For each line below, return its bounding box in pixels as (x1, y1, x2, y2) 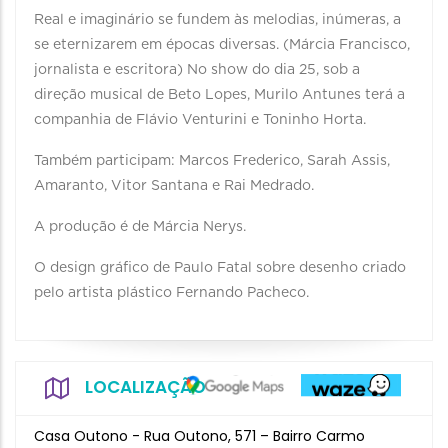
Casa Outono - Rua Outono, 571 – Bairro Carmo (34, 426, 365, 446)
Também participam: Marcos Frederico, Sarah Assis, (34, 154, 390, 168)
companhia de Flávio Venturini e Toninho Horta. (34, 113, 366, 127)
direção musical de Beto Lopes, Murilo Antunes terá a (34, 88, 405, 102)
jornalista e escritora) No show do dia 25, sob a (34, 63, 360, 77)
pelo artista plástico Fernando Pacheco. (34, 286, 309, 300)
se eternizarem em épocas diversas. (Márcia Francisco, (34, 38, 410, 52)
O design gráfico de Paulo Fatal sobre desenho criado (34, 261, 406, 275)
